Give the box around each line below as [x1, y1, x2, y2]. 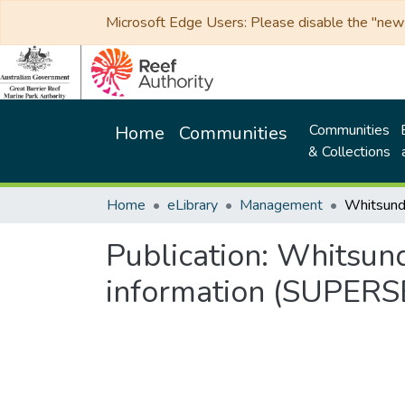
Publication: [106, 235, 277, 277]
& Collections [307, 142, 391, 162]
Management [240, 195, 323, 215]
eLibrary [167, 195, 218, 215]
